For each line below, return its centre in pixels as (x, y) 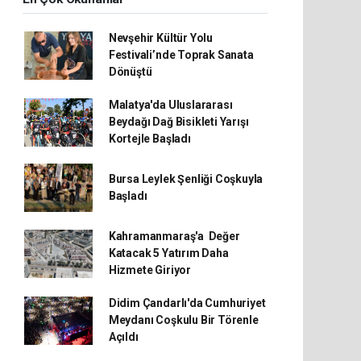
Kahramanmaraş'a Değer (174, 236)
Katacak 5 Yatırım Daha (168, 253)
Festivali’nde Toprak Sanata (181, 55)
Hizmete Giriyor (149, 270)
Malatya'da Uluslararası (170, 105)
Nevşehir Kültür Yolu (160, 38)
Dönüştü (131, 72)
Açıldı (123, 337)
